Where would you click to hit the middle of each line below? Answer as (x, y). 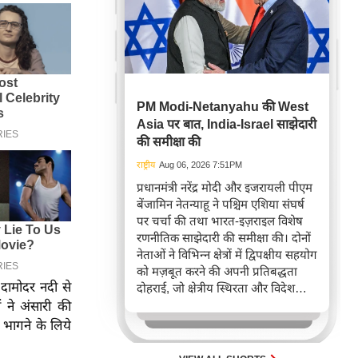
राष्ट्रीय (146, 165)
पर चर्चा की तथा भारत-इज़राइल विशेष (220, 221)
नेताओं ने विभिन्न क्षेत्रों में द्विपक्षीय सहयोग (227, 255)
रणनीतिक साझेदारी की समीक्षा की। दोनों (224, 238)
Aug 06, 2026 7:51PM (201, 165)
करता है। (156, 322)
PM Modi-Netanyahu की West (223, 107)
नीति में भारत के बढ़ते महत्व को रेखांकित (225, 305)
